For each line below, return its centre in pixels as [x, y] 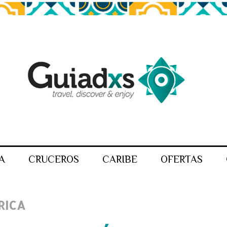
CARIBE [120, 159]
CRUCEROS [53, 159]
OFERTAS [181, 159]
